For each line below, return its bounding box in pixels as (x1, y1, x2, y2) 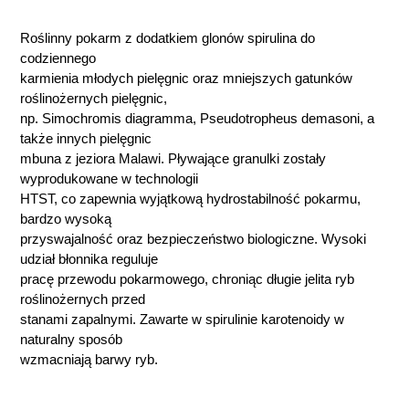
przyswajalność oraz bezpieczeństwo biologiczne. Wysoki (20, 231, 367, 247)
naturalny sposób (20, 331, 123, 348)
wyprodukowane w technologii (20, 171, 199, 187)
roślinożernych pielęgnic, (20, 90, 168, 107)
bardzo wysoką (20, 211, 112, 227)
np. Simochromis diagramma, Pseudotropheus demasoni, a (20, 110, 375, 127)
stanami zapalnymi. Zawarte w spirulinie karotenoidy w (20, 311, 345, 328)
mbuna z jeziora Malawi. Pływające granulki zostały (20, 151, 327, 167)
